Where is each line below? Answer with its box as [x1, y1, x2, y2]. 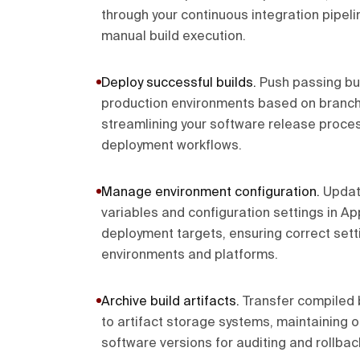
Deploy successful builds [101, 77, 253, 90]
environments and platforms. [101, 249, 278, 262]
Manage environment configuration [101, 186, 317, 199]
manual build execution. [101, 31, 246, 43]
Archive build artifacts [101, 296, 236, 309]
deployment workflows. [101, 140, 242, 153]
